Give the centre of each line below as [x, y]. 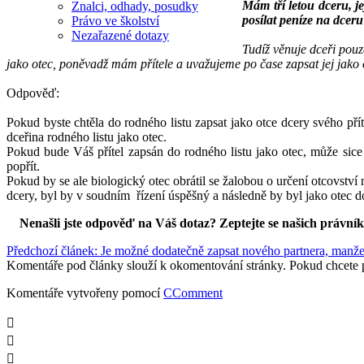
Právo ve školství [115, 21]
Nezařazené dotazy [120, 35]
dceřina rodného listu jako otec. [87, 136]
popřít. [23, 166]
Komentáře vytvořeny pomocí [85, 292]
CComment [193, 292]
